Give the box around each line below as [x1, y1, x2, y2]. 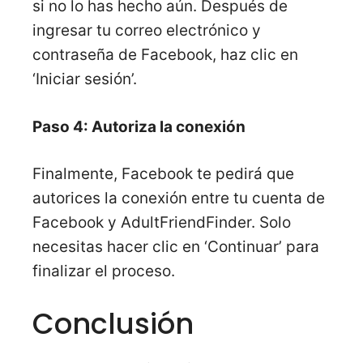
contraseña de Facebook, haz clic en [32, 45, 298, 65]
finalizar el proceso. [32, 262, 175, 281]
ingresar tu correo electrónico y [32, 21, 261, 41]
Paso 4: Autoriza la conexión [32, 117, 246, 136]
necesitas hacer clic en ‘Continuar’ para [32, 237, 319, 257]
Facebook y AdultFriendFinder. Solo [32, 213, 291, 233]
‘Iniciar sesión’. [32, 70, 137, 89]
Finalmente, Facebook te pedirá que [32, 164, 294, 184]
